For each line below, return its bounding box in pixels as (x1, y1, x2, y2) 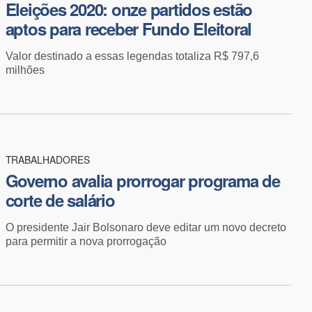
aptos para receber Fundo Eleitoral (5, 16, 251, 40)
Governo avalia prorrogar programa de (5, 168, 280, 192)
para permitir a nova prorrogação (5, 235, 166, 247)
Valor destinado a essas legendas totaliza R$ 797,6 (5, 49, 259, 62)
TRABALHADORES (5, 152, 90, 166)
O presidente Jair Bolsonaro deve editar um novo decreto (5, 221, 286, 233)
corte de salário (5, 187, 115, 212)
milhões (5, 63, 45, 76)
